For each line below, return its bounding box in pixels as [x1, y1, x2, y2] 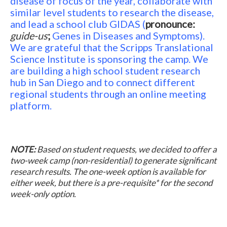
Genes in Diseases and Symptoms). [52, 29, 205, 42]
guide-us [10, 29, 48, 42]
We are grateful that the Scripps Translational [10, 41, 213, 53]
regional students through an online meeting [10, 87, 206, 100]
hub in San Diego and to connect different [10, 75, 195, 88]
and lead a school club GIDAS [10, 17, 140, 30]
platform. [10, 99, 52, 111]
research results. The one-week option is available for [10, 166, 206, 177]
